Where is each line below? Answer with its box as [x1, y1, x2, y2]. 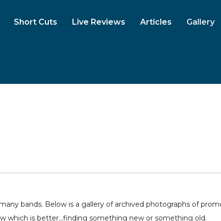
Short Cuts [14, 17, 57, 27]
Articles [140, 17, 172, 27]
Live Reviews [72, 17, 125, 27]
